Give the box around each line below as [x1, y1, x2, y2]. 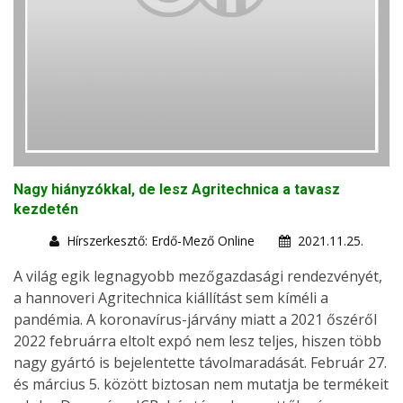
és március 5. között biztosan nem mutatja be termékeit [13, 374, 389, 395]
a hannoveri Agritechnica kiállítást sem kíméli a [13, 288, 328, 309]
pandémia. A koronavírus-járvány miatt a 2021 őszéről [13, 309, 377, 330]
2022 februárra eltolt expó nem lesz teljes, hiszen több [13, 331, 381, 352]
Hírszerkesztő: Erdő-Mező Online [67, 232, 255, 250]
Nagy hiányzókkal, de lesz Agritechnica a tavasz [13, 181, 340, 199]
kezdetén [13, 201, 78, 219]
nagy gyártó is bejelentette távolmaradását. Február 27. [13, 353, 387, 373]
